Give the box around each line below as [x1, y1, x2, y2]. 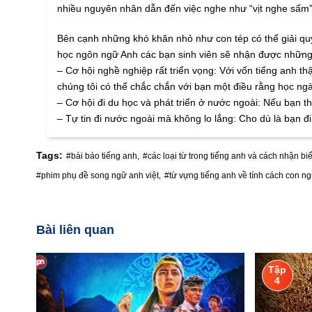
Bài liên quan [36, 223, 114, 237]
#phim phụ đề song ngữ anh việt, [36, 171, 161, 181]
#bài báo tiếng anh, [66, 151, 139, 162]
